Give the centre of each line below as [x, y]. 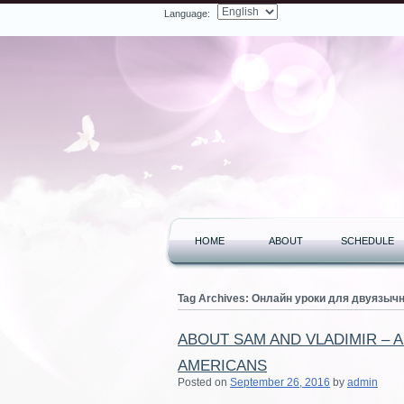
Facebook [26, 15]
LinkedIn [80, 15]
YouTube [110, 15]
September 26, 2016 [280, 382]
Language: [187, 14]
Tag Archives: [215, 298]
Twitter [47, 15]
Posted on [204, 382]
